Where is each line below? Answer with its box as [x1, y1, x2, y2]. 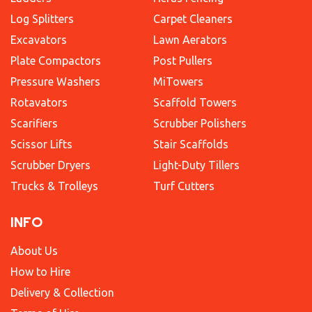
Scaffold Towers [153, 95, 237, 109]
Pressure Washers [10, 75, 100, 88]
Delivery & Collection [10, 286, 114, 299]
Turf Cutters [153, 179, 214, 192]
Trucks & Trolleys [10, 179, 98, 192]
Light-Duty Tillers [153, 158, 240, 171]
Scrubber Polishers [153, 116, 247, 130]
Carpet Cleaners [153, 12, 233, 25]
